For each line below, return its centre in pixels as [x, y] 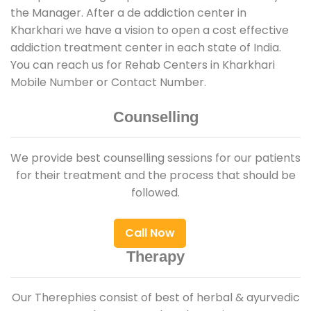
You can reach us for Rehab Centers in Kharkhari [143, 65]
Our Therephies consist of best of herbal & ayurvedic [155, 297]
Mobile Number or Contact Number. [108, 82]
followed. [155, 192]
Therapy [155, 256]
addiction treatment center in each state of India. [146, 47]
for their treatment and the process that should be [155, 175]
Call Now [150, 233]
